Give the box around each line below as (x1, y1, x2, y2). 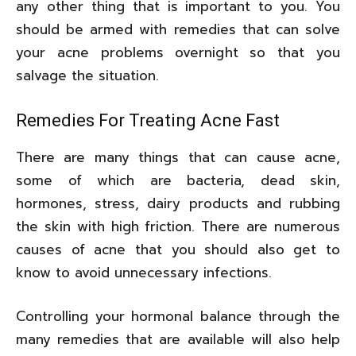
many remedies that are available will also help (16, 328, 340, 350)
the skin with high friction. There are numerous (16, 215, 340, 237)
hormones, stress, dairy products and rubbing (16, 192, 340, 214)
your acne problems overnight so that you (16, 41, 340, 63)
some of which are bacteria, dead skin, (16, 169, 340, 191)
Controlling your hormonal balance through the (16, 305, 340, 327)
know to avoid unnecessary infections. (16, 261, 272, 283)
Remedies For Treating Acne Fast (16, 110, 280, 130)
